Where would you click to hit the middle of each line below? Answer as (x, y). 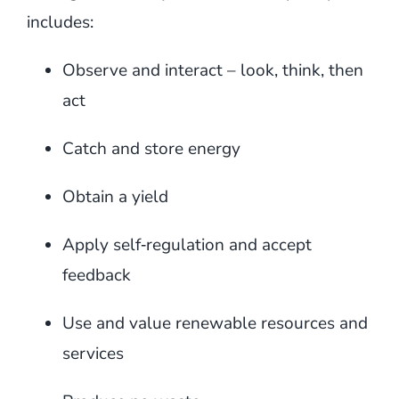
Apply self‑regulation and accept (187, 244)
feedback (96, 275)
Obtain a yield (115, 196)
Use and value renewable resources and (215, 323)
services (93, 353)
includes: (60, 22)
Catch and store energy (151, 148)
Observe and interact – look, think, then (212, 70)
